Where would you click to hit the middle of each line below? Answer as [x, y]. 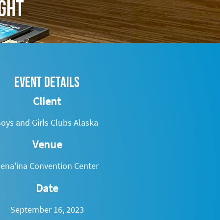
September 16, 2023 [47, 209]
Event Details [47, 83]
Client [47, 101]
